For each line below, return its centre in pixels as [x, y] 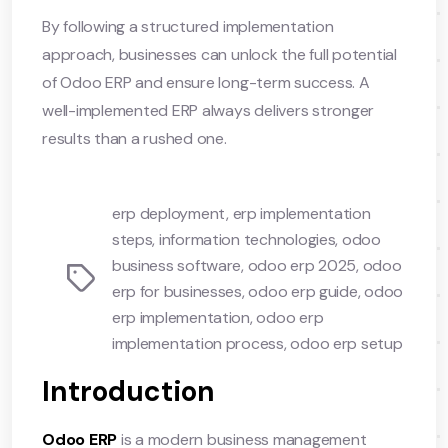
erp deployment [169, 213]
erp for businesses [176, 291]
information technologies [247, 239]
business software [176, 265]
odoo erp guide [303, 291]
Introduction [128, 391]
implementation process [197, 343]
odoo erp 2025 [302, 265]
